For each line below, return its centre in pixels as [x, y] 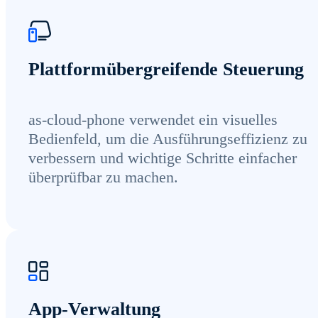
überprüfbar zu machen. [103, 177]
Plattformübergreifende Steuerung [166, 70]
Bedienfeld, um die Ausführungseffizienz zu [168, 139]
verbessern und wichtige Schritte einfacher [163, 158]
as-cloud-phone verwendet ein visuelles [153, 120]
